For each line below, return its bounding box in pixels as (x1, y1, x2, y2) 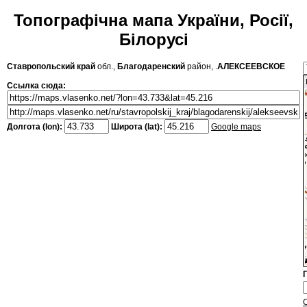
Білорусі (119, 30, 188, 49)
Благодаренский (117, 62, 185, 72)
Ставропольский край (7, 62, 95, 72)
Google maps (211, 122, 261, 132)
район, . (185, 62, 217, 72)
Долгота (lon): (7, 122, 64, 132)
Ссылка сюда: (7, 81, 66, 91)
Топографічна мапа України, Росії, (14, 11, 293, 30)
